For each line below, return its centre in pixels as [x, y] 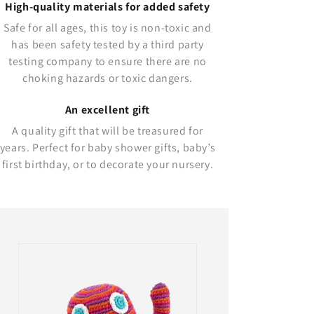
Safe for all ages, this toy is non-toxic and [108, 27]
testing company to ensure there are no [108, 61]
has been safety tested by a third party [108, 44]
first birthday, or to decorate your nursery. [108, 164]
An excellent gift [108, 109]
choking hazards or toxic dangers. [108, 78]
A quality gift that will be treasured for [108, 130]
